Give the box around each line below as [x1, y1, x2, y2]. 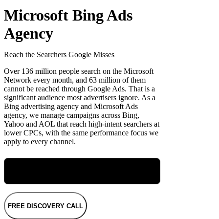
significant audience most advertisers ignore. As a [4, 93, 155, 102]
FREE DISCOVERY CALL [8, 202, 83, 210]
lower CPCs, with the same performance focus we [4, 129, 158, 137]
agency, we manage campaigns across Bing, [4, 111, 139, 120]
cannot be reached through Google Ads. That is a [4, 85, 155, 93]
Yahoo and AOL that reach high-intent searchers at [4, 120, 159, 129]
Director [69, 171, 95, 180]
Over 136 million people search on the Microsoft [4, 67, 153, 76]
